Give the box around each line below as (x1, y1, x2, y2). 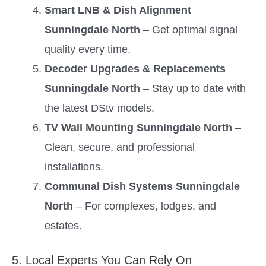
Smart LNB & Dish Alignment (44, 4, 191, 17)
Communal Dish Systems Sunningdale (44, 180, 240, 193)
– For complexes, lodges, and (72, 199, 216, 213)
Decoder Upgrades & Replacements (44, 62, 226, 75)
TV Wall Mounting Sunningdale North (44, 121, 232, 134)
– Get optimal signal (140, 23, 237, 36)
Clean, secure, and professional (44, 141, 195, 154)
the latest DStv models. (44, 102, 154, 115)
